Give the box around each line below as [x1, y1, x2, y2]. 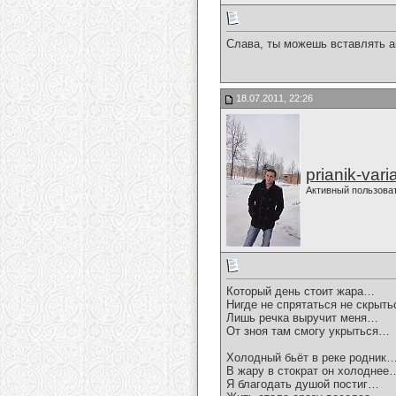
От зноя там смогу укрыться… [226, 324, 390, 339]
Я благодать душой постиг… [226, 377, 379, 392]
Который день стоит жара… [226, 285, 375, 299]
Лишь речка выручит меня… [226, 311, 378, 325]
